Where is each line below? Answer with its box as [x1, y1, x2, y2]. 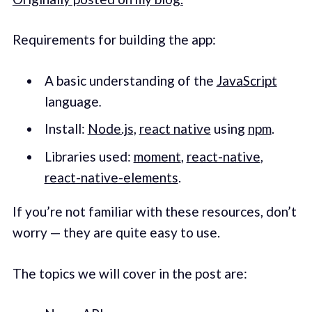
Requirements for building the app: [12, 31, 216, 48]
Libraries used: [44, 148, 134, 164]
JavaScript [216, 72, 277, 88]
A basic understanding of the [44, 72, 217, 88]
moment [133, 148, 181, 164]
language [44, 93, 99, 109]
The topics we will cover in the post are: [12, 265, 247, 281]
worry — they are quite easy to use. [12, 224, 220, 241]
